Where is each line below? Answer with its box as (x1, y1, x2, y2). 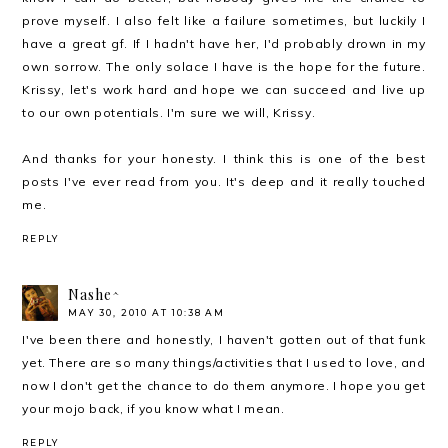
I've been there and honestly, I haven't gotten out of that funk (22, 331, 426, 347)
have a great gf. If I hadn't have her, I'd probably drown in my (22, 35, 426, 51)
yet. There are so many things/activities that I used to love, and (22, 354, 426, 370)
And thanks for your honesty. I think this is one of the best (22, 150, 426, 166)
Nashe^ (68, 284, 122, 304)
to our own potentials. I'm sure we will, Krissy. (22, 104, 316, 120)
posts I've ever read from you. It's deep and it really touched (22, 173, 426, 189)
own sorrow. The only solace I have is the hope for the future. (22, 58, 426, 74)
